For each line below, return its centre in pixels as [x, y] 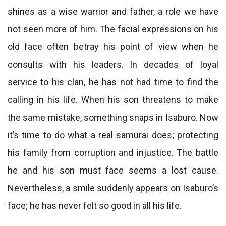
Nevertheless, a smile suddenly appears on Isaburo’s [113, 188]
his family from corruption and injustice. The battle [113, 153]
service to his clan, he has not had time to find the [113, 82]
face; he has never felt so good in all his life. [95, 206]
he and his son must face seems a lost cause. [113, 170]
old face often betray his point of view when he [113, 47]
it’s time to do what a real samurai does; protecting [113, 135]
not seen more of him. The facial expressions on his [113, 29]
